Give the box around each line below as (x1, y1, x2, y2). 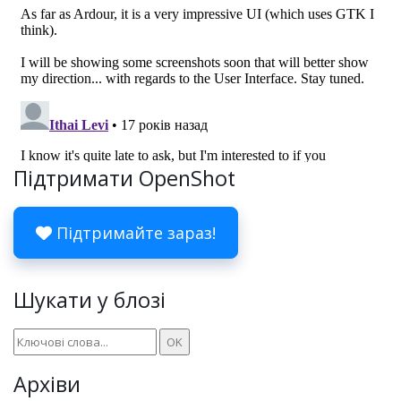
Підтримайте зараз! (52, 222, 216, 243)
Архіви (13, 370, 81, 398)
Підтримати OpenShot (13, 164, 235, 192)
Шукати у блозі (13, 286, 166, 314)
